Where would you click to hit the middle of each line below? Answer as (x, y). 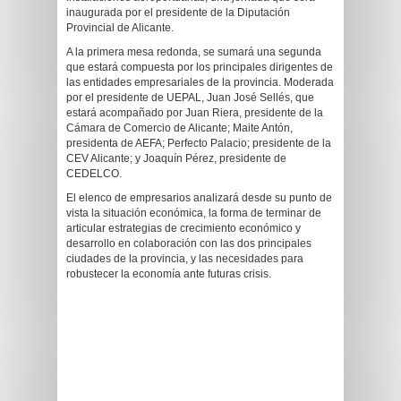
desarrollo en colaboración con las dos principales (189, 243)
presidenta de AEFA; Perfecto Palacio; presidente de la (199, 143)
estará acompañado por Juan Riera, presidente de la (195, 113)
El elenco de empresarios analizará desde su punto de (199, 198)
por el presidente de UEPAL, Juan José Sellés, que (190, 98)
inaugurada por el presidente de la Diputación (178, 13)
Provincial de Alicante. (120, 28)
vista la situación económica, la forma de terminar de (194, 213)
